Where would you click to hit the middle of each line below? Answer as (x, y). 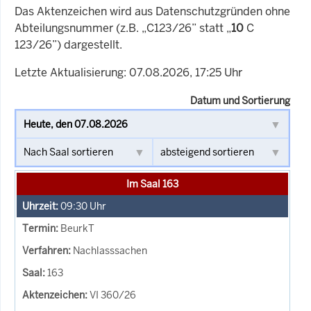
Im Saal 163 (152, 184)
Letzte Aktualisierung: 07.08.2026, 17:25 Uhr (128, 72)
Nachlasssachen (110, 250)
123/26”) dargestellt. (68, 44)
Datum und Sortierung (240, 100)
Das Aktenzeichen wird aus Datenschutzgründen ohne (152, 11)
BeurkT (77, 228)
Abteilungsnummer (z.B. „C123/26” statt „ (123, 28)
